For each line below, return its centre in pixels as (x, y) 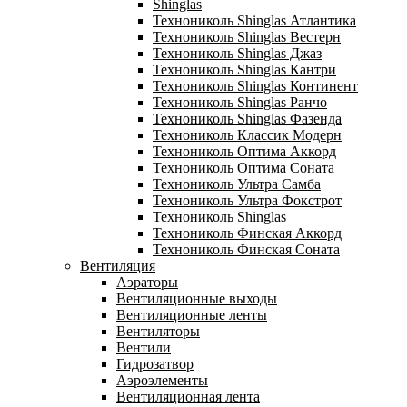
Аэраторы (147, 282)
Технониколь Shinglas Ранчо (240, 102)
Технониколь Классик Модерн (247, 135)
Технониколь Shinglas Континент (255, 86)
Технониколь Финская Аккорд (247, 233)
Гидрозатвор (155, 364)
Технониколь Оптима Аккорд (244, 151)
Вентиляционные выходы (197, 298)
